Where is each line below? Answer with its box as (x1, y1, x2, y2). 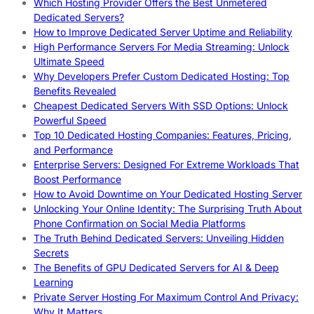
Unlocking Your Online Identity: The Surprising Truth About (34, 202, 302, 214)
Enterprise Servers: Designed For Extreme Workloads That (34, 158, 299, 170)
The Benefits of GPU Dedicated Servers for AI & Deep (34, 261, 279, 273)
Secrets (34, 246, 69, 259)
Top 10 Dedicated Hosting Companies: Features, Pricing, (34, 128, 292, 141)
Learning (34, 275, 74, 288)
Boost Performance (34, 172, 121, 185)
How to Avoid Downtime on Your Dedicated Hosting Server (34, 187, 302, 200)
